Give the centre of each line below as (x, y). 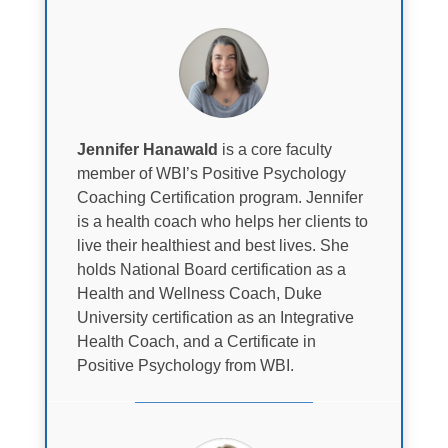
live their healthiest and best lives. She (212, 246)
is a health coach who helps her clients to (222, 222)
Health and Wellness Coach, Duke (199, 294)
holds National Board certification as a (211, 270)
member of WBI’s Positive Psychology (211, 174)
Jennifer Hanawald (147, 150)
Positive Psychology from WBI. (185, 366)
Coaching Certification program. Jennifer (219, 198)
